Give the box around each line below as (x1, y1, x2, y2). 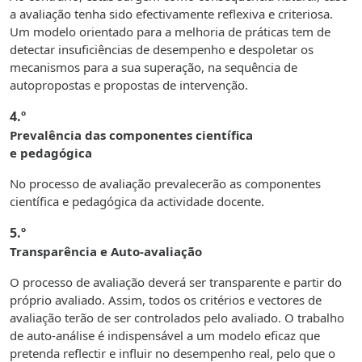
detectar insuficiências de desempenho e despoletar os (10, 41, 314, 58)
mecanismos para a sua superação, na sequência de (10, 59, 297, 76)
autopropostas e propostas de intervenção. (10, 77, 248, 94)
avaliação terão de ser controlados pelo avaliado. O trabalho (10, 309, 344, 326)
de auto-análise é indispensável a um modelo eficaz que (10, 327, 320, 344)
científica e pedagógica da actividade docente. (10, 193, 264, 210)
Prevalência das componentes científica (10, 127, 253, 144)
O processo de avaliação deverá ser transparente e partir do (10, 274, 342, 291)
